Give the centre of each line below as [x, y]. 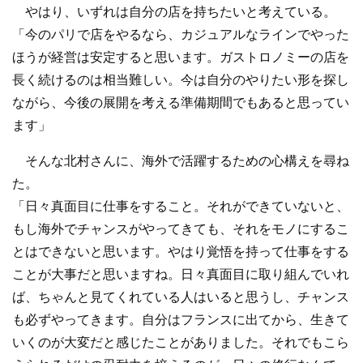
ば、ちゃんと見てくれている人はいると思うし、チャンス [181, 297]
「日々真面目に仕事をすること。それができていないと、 [181, 207]
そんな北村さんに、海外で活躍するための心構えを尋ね [181, 161]
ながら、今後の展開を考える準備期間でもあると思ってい [181, 103]
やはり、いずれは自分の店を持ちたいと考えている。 [174, 12]
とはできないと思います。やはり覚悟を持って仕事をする [181, 252]
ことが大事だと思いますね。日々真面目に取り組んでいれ [181, 275]
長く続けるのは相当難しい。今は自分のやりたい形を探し [181, 80]
